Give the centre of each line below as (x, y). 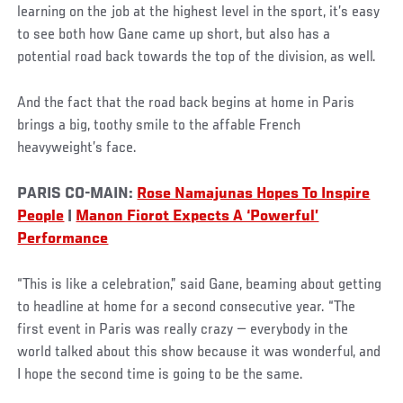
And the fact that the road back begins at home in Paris (186, 103)
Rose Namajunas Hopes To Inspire (254, 194)
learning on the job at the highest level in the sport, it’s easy (199, 12)
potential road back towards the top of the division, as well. (197, 57)
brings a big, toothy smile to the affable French (159, 125)
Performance (63, 239)
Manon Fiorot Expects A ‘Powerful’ (197, 216)
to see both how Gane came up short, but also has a (174, 35)
